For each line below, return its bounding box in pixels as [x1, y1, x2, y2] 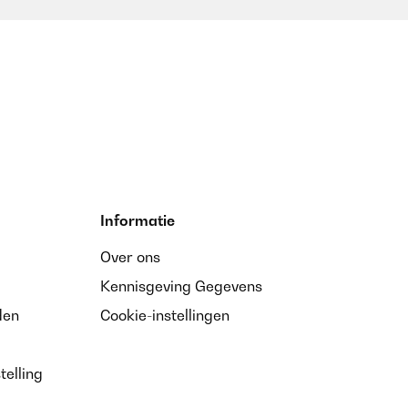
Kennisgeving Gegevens [100, 277, 262, 295]
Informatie [100, 211, 175, 229]
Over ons [100, 248, 160, 266]
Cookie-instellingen [100, 306, 229, 324]
